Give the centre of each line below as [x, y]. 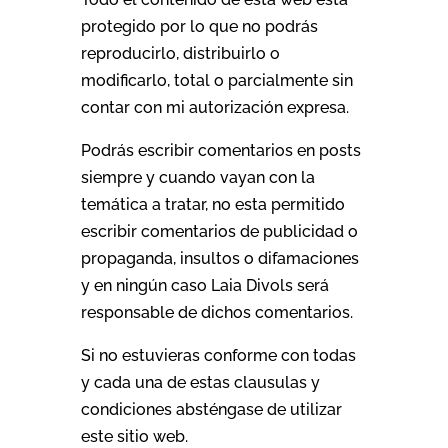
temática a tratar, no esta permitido [212, 204]
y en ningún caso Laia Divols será [204, 285]
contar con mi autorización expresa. [214, 107]
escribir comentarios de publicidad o [219, 231]
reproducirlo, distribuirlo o [180, 53]
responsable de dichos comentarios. [216, 312]
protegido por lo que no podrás [199, 26]
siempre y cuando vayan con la [197, 177]
